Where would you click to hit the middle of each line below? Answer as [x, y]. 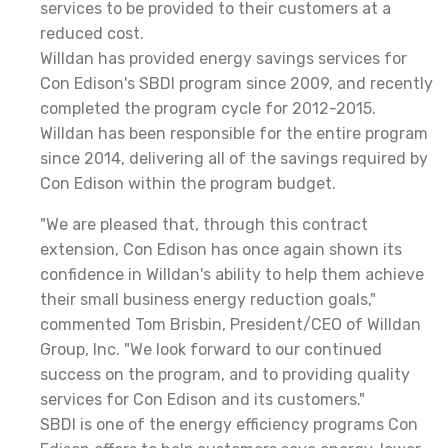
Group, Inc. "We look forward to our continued [211, 349]
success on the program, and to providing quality [225, 374]
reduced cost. [92, 33]
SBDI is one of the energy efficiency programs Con [229, 424]
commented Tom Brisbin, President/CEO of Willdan [230, 324]
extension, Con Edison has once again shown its [221, 249]
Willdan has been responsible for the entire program [234, 133]
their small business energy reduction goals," [208, 299]
